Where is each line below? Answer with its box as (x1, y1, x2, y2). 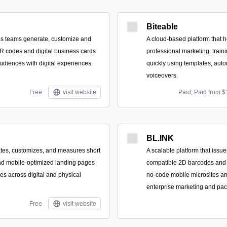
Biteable (146, 22, 178, 31)
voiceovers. (146, 72, 178, 79)
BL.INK (146, 134, 174, 142)
